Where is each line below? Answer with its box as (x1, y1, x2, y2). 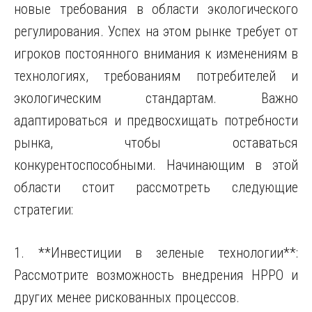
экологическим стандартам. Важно (14, 90, 298, 107)
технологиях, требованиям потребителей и (14, 68, 298, 84)
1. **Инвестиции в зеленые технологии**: (14, 244, 298, 261)
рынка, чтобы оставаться (14, 134, 298, 151)
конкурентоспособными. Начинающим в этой (14, 157, 298, 173)
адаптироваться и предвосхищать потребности (14, 112, 298, 129)
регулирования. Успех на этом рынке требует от (14, 23, 298, 40)
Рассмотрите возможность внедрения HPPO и (14, 267, 298, 283)
